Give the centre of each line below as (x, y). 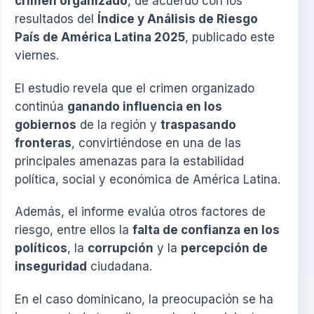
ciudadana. (120, 267)
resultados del (56, 19)
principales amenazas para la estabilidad (129, 161)
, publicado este (230, 37)
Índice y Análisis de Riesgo (178, 19)
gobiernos (46, 124)
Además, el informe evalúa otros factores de (140, 212)
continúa (41, 106)
